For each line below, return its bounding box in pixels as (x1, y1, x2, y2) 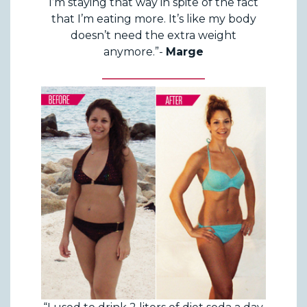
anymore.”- (103, 45, 166, 58)
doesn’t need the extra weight (71, 28, 236, 42)
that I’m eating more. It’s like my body (51, 12, 256, 25)
